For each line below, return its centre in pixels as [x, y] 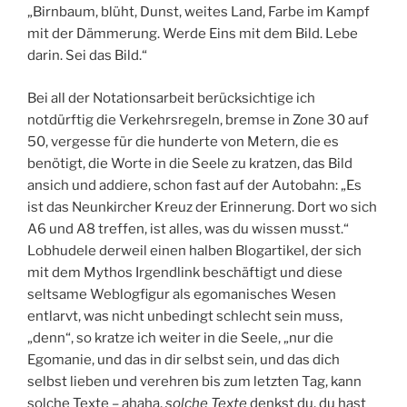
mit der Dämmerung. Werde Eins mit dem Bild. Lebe [193, 34]
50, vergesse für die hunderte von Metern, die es [183, 141]
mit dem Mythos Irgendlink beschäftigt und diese [185, 272]
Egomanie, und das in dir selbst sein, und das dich [184, 359]
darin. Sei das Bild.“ [87, 56]
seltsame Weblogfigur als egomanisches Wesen [182, 294]
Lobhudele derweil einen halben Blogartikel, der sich [194, 250]
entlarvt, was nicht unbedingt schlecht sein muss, [185, 316]
